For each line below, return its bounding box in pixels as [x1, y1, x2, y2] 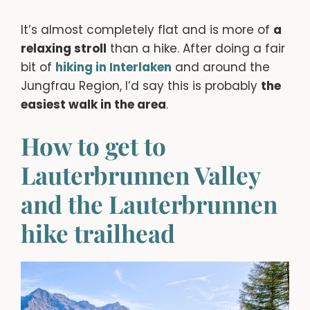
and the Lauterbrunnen [21, 188, 277, 221]
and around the [172, 58, 270, 75]
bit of [21, 58, 55, 75]
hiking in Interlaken [55, 58, 172, 75]
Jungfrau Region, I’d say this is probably [21, 77, 261, 94]
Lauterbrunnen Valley [21, 158, 260, 192]
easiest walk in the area [21, 95, 166, 113]
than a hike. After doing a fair [107, 39, 285, 57]
